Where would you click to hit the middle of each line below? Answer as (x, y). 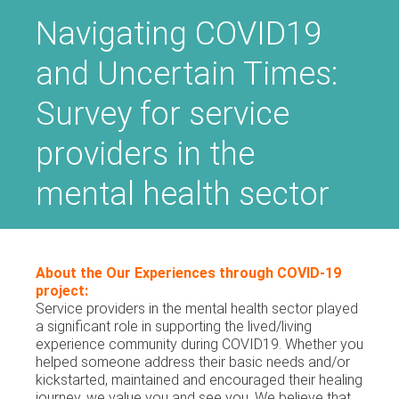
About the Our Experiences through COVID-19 (188, 273)
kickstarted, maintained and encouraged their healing (199, 380)
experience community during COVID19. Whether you (199, 344)
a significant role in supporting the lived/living (174, 326)
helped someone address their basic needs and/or (193, 362)
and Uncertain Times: (187, 74)
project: (62, 291)
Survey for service (163, 114)
